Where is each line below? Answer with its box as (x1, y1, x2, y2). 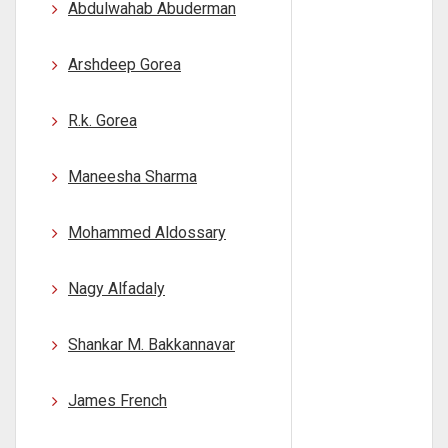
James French (68, 391, 167, 410)
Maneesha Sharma (68, 167, 197, 186)
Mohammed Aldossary (68, 223, 226, 242)
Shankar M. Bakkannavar (68, 335, 235, 354)
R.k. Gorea (68, 111, 137, 130)
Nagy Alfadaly (68, 279, 165, 298)
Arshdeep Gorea (68, 55, 181, 74)
